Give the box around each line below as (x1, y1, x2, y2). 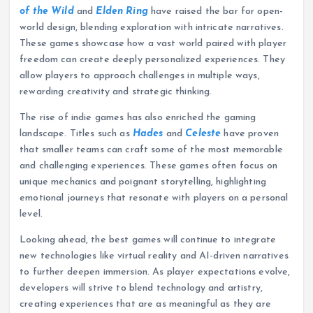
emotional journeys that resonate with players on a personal (20, 192, 289, 203)
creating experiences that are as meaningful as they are (20, 298, 271, 310)
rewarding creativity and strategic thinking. (20, 86, 212, 97)
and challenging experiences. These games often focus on (20, 160, 277, 171)
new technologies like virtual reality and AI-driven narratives (20, 250, 289, 261)
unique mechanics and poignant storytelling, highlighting (20, 176, 267, 187)
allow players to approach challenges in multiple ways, (20, 70, 260, 81)
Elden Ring (96, 6, 148, 17)
